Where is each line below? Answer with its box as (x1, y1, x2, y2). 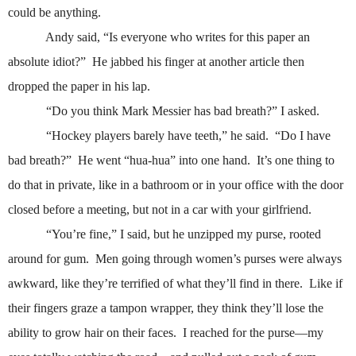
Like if (309, 277, 342, 291)
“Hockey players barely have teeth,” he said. (46, 129, 269, 143)
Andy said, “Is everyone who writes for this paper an (45, 30, 310, 44)
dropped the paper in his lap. (8, 79, 150, 94)
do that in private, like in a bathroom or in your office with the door (8, 178, 343, 192)
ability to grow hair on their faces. (8, 326, 176, 340)
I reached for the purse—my (183, 326, 323, 340)
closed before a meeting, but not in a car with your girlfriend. (8, 203, 311, 217)
